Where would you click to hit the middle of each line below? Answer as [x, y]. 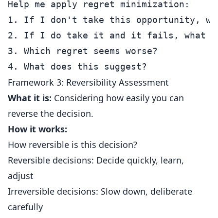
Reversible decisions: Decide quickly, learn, [96, 160]
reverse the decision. [51, 113]
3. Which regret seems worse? [83, 51]
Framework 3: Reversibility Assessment [88, 82]
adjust [21, 176]
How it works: [37, 129]
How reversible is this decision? [73, 145]
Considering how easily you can [118, 98]
